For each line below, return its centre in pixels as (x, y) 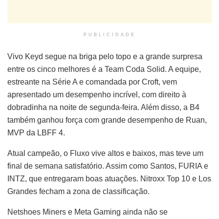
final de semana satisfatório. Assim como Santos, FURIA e (108, 166)
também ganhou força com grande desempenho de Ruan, (107, 120)
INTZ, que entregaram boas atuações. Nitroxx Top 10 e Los (109, 179)
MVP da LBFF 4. (36, 133)
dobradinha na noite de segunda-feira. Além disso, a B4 (103, 108)
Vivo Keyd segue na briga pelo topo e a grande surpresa (105, 57)
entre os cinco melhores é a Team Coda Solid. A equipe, (104, 69)
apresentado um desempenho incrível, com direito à (97, 95)
